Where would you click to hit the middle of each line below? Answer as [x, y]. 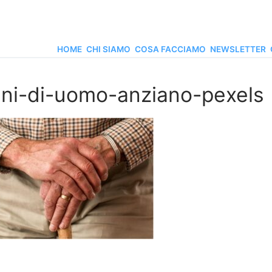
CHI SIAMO [108, 49]
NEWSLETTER [238, 49]
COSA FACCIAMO [170, 49]
